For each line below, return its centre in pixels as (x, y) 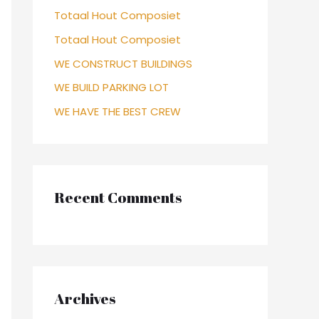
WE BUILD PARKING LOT (111, 88)
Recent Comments (118, 197)
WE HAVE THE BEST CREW (117, 111)
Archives (85, 298)
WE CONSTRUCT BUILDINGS (123, 63)
